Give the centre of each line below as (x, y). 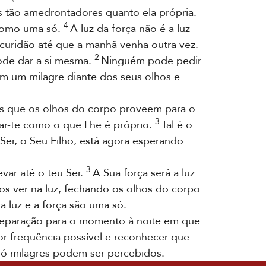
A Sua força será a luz (143, 173)
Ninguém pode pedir (150, 61)
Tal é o (176, 125)
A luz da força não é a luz (129, 29)
